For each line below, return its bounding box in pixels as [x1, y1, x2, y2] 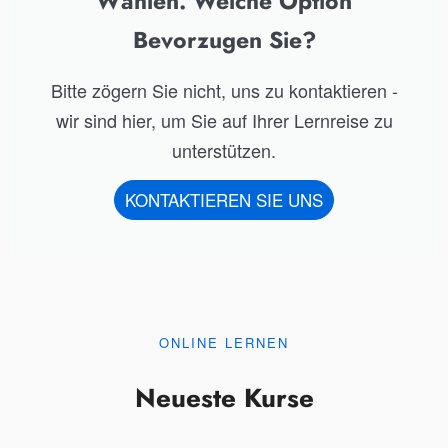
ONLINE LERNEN [159, 333, 289, 352]
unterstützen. [172, 137, 276, 163]
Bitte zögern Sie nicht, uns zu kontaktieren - [50, 77, 398, 103]
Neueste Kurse [134, 379, 314, 417]
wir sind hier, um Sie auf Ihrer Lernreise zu [55, 107, 393, 133]
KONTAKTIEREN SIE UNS [125, 187, 323, 212]
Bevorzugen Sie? [132, 23, 316, 57]
